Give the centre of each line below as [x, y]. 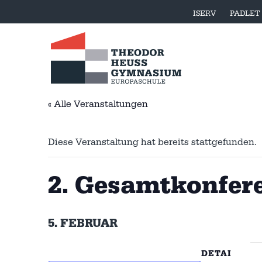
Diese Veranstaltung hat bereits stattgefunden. [152, 142]
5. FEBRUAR [83, 223]
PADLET [245, 13]
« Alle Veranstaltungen [98, 104]
